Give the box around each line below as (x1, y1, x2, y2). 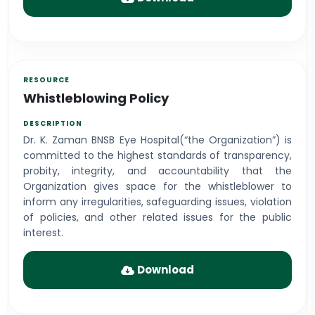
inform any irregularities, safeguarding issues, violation (23, 195, 292, 209)
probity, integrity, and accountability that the (23, 164, 292, 178)
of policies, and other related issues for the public (23, 210, 292, 224)
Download (137, 262, 194, 277)
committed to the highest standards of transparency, (23, 148, 292, 162)
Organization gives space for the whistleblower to (23, 179, 292, 193)
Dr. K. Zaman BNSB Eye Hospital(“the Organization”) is (23, 133, 292, 147)
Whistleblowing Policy (23, 89, 169, 107)
